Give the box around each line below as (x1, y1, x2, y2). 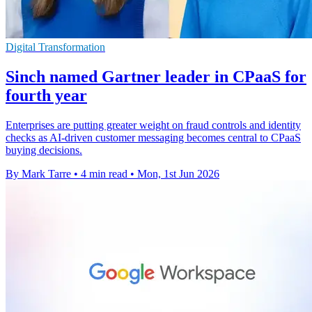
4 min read (81, 168, 127, 180)
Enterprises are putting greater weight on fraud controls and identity (6, 119, 301, 132)
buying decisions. (6, 144, 82, 157)
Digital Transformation (6, 41, 105, 54)
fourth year (6, 86, 87, 105)
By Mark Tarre (6, 168, 71, 180)
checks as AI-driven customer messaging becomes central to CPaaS (6, 132, 301, 144)
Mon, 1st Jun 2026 (137, 168, 219, 180)
